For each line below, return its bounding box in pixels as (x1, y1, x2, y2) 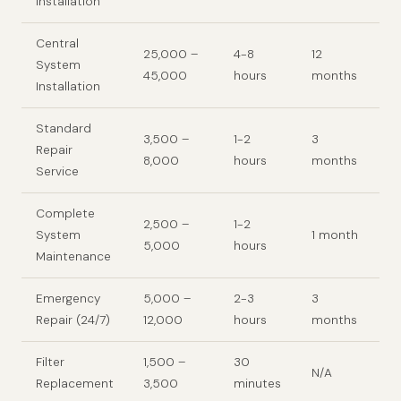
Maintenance (36, 248, 111, 264)
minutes (234, 375, 281, 391)
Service (36, 163, 79, 179)
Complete (36, 205, 95, 221)
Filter (36, 354, 64, 370)
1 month (311, 226, 358, 243)
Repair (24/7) (36, 311, 110, 328)
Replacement (36, 375, 114, 391)
